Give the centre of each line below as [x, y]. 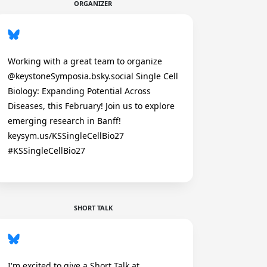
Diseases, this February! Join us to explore [91, 106]
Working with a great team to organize [85, 61]
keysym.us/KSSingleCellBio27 [66, 136]
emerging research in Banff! [64, 121]
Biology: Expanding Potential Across [79, 91]
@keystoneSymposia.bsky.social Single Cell [93, 76]
